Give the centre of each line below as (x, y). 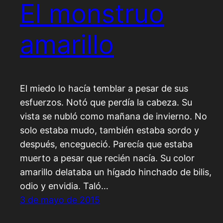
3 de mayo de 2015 (60, 200)
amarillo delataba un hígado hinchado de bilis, (116, 172)
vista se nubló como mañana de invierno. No (113, 116)
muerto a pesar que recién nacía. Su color (107, 158)
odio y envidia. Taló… (64, 186)
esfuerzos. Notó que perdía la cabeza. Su (106, 103)
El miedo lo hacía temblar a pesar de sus (104, 89)
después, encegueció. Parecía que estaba (106, 144)
